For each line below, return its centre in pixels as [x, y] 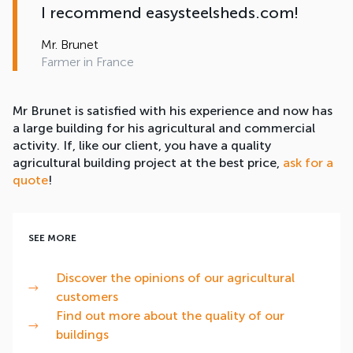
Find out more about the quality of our [170, 316]
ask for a [308, 163]
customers [87, 297]
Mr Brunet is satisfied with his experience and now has [173, 111]
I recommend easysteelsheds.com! [170, 13]
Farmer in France [87, 62]
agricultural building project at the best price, [148, 163]
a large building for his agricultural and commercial [164, 128]
